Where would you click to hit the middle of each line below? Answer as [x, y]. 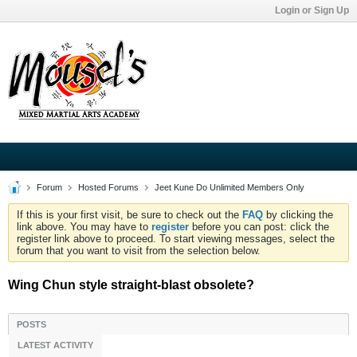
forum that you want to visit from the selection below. [139, 251]
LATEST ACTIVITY [55, 345]
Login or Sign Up [312, 10]
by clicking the [298, 215]
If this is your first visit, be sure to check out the [129, 215]
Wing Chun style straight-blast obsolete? [131, 285]
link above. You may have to [84, 227]
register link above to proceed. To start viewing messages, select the [176, 239]
